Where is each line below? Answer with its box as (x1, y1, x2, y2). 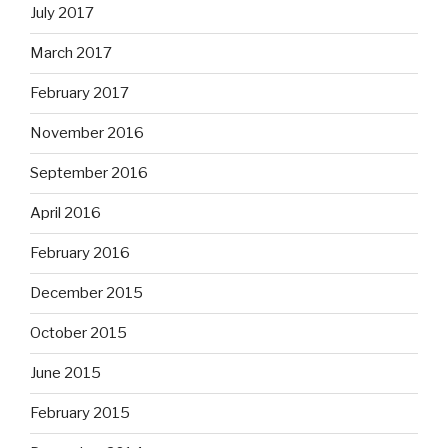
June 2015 (30, 364, 101, 383)
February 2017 (30, 84, 129, 103)
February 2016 (30, 244, 130, 263)
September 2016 (30, 164, 148, 183)
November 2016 (30, 124, 144, 143)
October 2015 (30, 324, 127, 343)
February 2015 (30, 404, 130, 423)
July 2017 (30, 4, 94, 23)
